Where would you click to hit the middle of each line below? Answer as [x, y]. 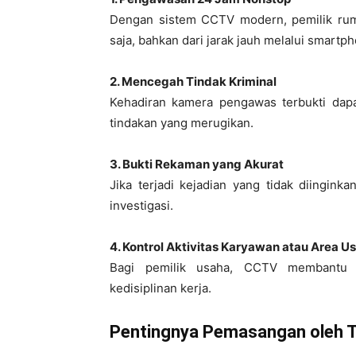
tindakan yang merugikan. [182, 123]
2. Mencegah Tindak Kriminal [193, 81]
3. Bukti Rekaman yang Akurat [197, 164]
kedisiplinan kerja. [161, 288]
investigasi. [141, 205]
